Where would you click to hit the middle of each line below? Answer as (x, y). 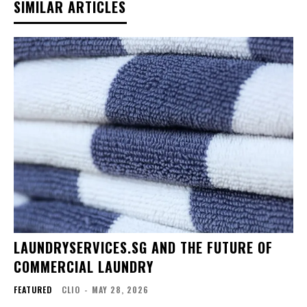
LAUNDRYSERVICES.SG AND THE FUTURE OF (143, 247)
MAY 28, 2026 (120, 289)
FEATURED (33, 289)
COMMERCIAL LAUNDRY (84, 266)
